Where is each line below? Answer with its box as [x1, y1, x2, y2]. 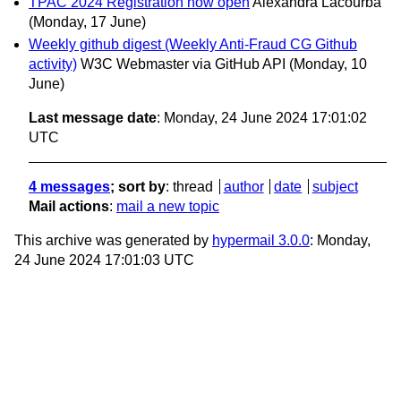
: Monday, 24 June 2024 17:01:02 [157, 109, 367, 125]
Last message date [29, 109, 157, 125]
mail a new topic [116, 198, 219, 214]
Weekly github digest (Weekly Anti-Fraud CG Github [29, 36, 357, 52]
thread [173, 178, 213, 194]
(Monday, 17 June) [29, 13, 146, 30]
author [223, 178, 264, 194]
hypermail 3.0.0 [212, 232, 310, 248]
